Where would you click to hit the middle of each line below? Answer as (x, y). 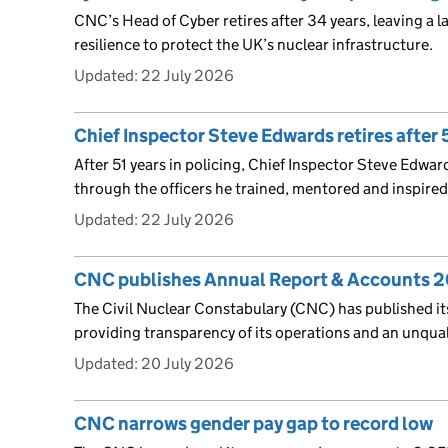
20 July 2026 (187, 363)
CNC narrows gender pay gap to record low (253, 423)
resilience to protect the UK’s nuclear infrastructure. (253, 44)
